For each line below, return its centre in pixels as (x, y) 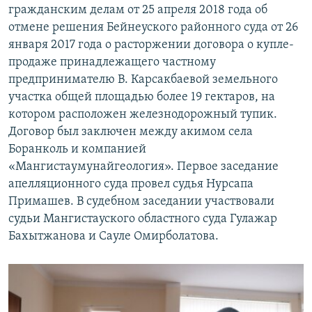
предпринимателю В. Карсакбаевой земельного (143, 80)
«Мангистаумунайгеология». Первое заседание (143, 167)
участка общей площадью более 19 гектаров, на (142, 97)
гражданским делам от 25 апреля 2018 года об (138, 10)
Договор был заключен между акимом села (131, 132)
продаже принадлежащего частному (112, 63)
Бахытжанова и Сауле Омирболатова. (114, 237)
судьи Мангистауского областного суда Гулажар (143, 219)
